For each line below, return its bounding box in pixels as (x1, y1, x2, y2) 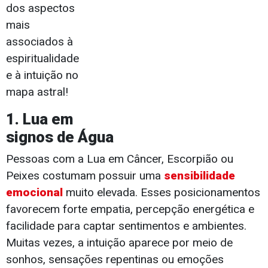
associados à (6, 35, 73, 49)
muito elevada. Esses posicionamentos (66, 185, 260, 200)
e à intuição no (6, 68, 78, 83)
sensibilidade (164, 169, 235, 183)
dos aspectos (6, 1, 75, 16)
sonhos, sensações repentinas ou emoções (6, 252, 224, 267)
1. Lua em (6, 110, 73, 129)
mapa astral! (6, 85, 68, 99)
